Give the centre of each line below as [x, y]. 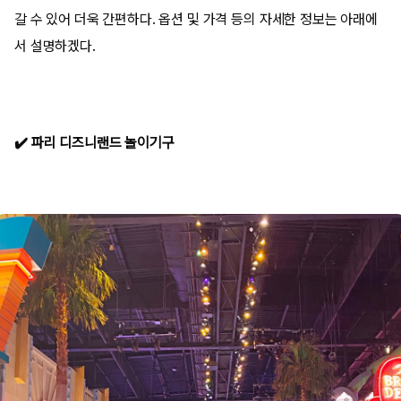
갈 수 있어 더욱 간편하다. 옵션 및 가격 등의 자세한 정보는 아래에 [196, 19]
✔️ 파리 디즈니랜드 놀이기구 [94, 143]
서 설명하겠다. [55, 46]
